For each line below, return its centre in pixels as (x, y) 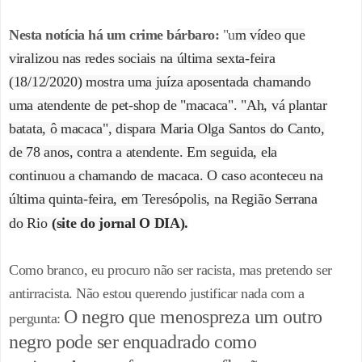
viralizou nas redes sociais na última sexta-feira (142, 59)
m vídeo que (270, 35)
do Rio (28, 223)
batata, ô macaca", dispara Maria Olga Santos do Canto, (167, 129)
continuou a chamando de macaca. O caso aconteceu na (166, 176)
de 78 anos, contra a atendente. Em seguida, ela (143, 152)
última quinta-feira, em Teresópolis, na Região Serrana (163, 199)
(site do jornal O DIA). (120, 223)
